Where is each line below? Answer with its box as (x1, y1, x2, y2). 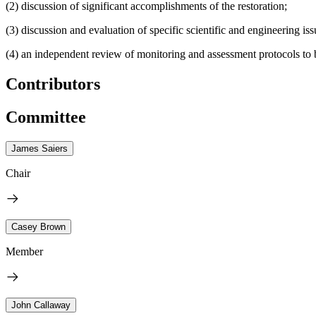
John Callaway (11, 299, 71, 310)
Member (6, 245, 43, 257)
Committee (6, 107, 86, 126)
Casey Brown (11, 221, 66, 232)
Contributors (6, 74, 100, 93)
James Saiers (11, 142, 68, 154)
